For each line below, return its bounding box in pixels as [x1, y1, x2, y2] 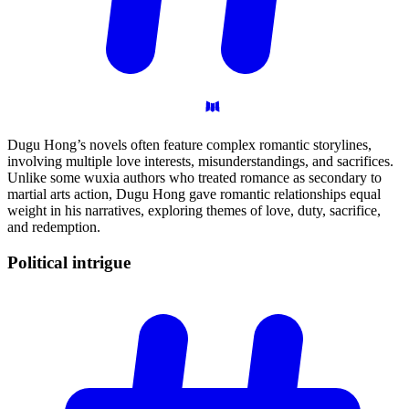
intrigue [72, 252, 131, 272]
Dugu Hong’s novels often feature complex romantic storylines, [7, 137, 372, 153]
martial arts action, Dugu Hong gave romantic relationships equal [7, 186, 381, 203]
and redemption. [7, 219, 100, 236]
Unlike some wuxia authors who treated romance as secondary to [7, 170, 382, 186]
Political [7, 252, 72, 272]
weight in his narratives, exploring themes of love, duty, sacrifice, [7, 203, 381, 219]
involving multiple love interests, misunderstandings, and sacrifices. [7, 153, 393, 170]
